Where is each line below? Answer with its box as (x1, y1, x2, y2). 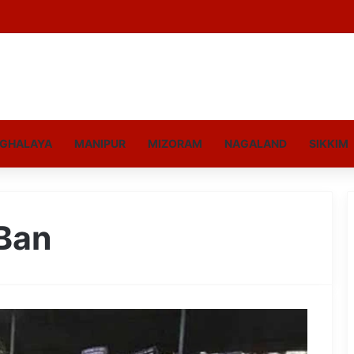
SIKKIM (309, 137, 348, 150)
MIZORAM (148, 137, 202, 150)
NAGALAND (224, 137, 287, 150)
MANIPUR (74, 137, 126, 150)
